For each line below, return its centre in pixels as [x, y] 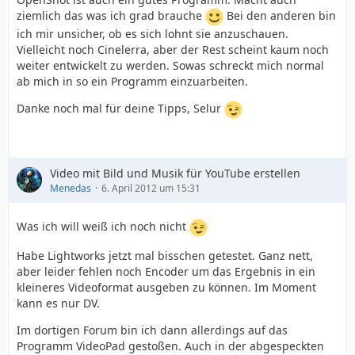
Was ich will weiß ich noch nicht [103, 226]
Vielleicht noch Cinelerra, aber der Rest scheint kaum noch [173, 49]
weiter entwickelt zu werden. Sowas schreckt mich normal [170, 65]
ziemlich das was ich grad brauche [111, 15]
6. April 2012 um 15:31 [151, 188]
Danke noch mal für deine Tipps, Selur [120, 108]
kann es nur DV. [58, 303]
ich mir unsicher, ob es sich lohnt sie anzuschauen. [153, 33]
